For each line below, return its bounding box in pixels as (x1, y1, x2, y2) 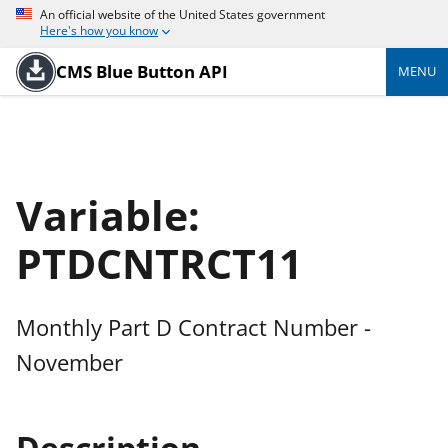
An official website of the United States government (40, 6, 325, 23)
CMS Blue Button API (56, 59, 228, 83)
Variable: (16, 188, 200, 243)
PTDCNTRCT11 (16, 236, 302, 291)
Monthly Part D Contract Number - (16, 312, 371, 344)
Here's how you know (40, 22, 158, 40)
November (16, 347, 123, 379)
